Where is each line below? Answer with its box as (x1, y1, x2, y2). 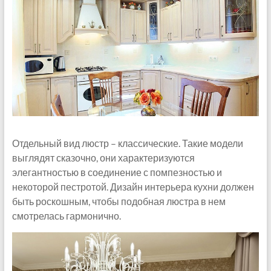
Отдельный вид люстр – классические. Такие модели (11, 137, 243, 149)
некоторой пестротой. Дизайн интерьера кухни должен (11, 180, 254, 192)
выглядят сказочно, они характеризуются (11, 151, 195, 163)
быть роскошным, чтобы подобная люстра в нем (11, 195, 226, 207)
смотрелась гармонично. (11, 209, 121, 221)
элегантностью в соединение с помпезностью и (11, 166, 222, 178)
